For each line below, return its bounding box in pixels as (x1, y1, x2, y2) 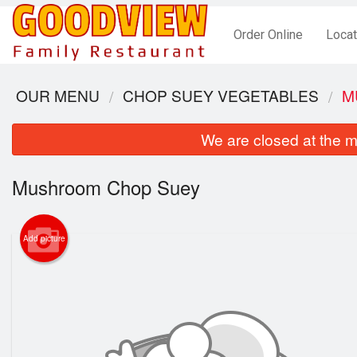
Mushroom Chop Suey (12, 173, 200, 202)
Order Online (233, 27, 304, 42)
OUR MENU (16, 84, 100, 106)
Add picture (22, 233, 65, 245)
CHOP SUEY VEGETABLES (123, 84, 319, 106)
